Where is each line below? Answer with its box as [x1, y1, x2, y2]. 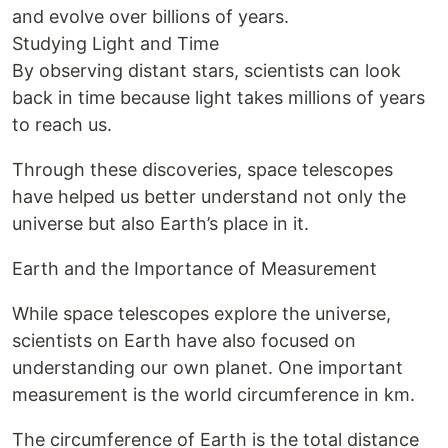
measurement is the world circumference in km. [12, 384, 415, 405]
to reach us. [12, 114, 112, 135]
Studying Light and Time [12, 33, 219, 54]
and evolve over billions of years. [12, 6, 289, 27]
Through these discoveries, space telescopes [12, 159, 393, 180]
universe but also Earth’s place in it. [12, 213, 309, 234]
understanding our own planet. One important [12, 357, 403, 378]
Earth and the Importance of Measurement [12, 258, 377, 279]
